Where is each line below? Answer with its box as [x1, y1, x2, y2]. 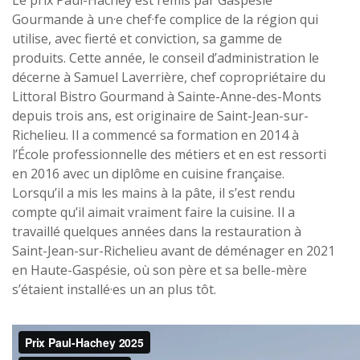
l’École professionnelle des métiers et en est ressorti [12, 145, 326, 163]
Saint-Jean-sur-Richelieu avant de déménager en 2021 [12, 241, 335, 260]
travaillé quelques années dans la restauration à [12, 222, 301, 240]
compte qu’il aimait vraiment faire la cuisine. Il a [12, 202, 295, 221]
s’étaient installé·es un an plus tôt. [12, 280, 216, 298]
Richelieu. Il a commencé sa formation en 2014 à [12, 125, 299, 144]
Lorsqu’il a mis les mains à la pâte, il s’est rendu [12, 183, 295, 202]
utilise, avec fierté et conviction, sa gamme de [12, 29, 282, 47]
